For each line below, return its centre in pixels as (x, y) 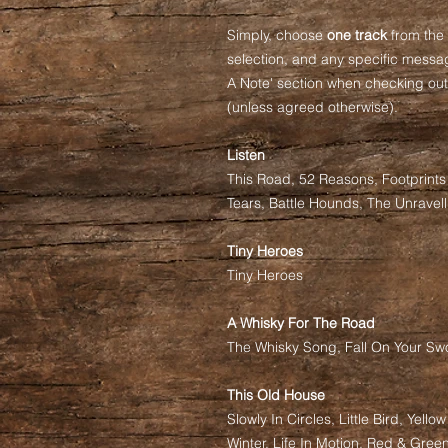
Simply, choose (277, 35)
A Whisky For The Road (301, 323)
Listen (246, 155)
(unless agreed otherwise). (312, 107)
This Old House (276, 395)
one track (357, 35)
